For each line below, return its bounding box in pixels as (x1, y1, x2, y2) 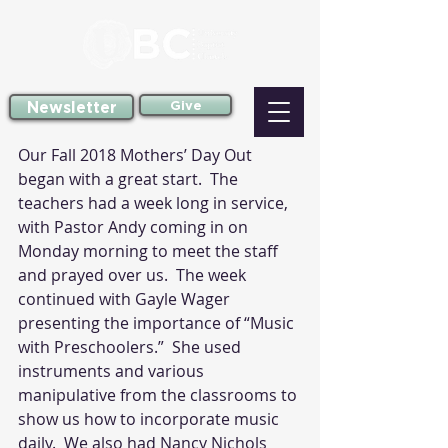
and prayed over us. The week (18, 264, 250, 286)
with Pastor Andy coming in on (18, 216, 252, 238)
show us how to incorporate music (18, 408, 283, 430)
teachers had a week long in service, (18, 192, 292, 214)
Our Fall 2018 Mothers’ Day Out (18, 144, 256, 166)
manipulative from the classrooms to (18, 384, 301, 406)
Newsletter (26, 98, 117, 116)
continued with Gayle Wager (18, 288, 234, 310)
